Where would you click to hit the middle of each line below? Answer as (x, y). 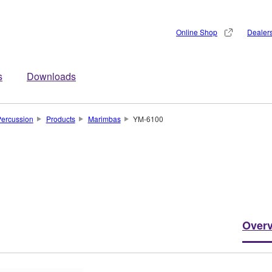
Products (60, 119)
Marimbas (104, 119)
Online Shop (197, 32)
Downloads (51, 76)
